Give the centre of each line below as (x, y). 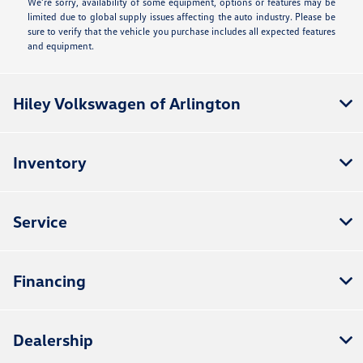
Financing (49, 280)
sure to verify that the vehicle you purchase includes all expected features (181, 31)
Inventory (50, 162)
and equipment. (61, 45)
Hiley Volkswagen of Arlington (127, 102)
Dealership (53, 339)
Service (40, 221)
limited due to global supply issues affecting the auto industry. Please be (181, 16)
